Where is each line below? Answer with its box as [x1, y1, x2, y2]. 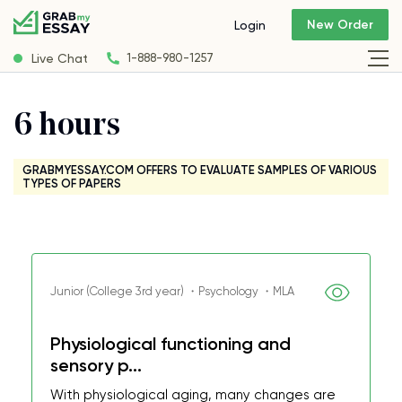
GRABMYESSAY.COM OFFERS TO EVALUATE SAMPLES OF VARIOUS [22, 163, 377, 177]
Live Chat [31, 50, 88, 66]
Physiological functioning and [50, 333, 291, 354]
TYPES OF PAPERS [22, 177, 121, 190]
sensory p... [50, 354, 142, 376]
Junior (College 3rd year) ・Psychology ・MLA [50, 284, 294, 298]
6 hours [13, 111, 120, 143]
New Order [307, 17, 373, 33]
